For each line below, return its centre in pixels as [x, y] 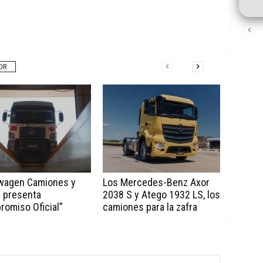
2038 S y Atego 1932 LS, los [161, 195]
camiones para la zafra [150, 207]
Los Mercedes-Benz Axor [156, 183]
